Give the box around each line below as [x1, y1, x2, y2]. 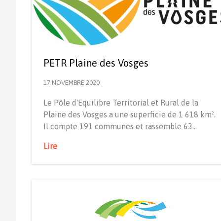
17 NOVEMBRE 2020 [43, 78, 100, 86]
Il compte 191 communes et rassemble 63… [43, 121, 197, 131]
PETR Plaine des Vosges [43, 57, 148, 69]
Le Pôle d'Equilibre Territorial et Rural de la [43, 98, 198, 107]
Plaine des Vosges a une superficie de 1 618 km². [43, 110, 216, 119]
